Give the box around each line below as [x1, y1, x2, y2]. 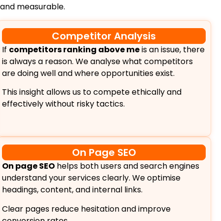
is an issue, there [140, 43, 205, 55]
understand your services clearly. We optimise [2, 172, 181, 184]
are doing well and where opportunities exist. [2, 67, 175, 79]
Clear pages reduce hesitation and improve [2, 203, 171, 215]
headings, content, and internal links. [2, 184, 143, 196]
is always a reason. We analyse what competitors [2, 55, 193, 67]
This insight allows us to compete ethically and [2, 86, 182, 98]
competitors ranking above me [9, 43, 140, 55]
